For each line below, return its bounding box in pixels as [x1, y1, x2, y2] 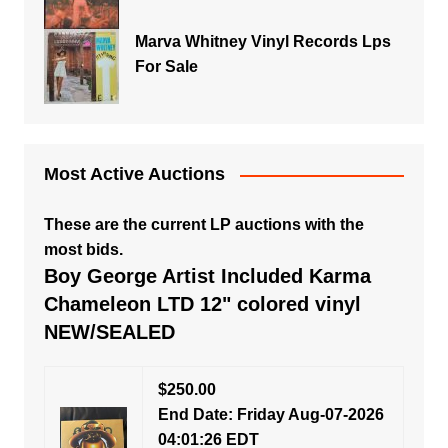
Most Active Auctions [43, 164, 225, 184]
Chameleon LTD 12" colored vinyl [43, 293, 361, 315]
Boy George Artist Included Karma [43, 265, 371, 287]
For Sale [134, 58, 198, 75]
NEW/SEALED [43, 321, 175, 343]
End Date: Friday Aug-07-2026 [157, 406, 384, 423]
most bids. [43, 241, 123, 258]
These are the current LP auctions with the [43, 216, 364, 233]
